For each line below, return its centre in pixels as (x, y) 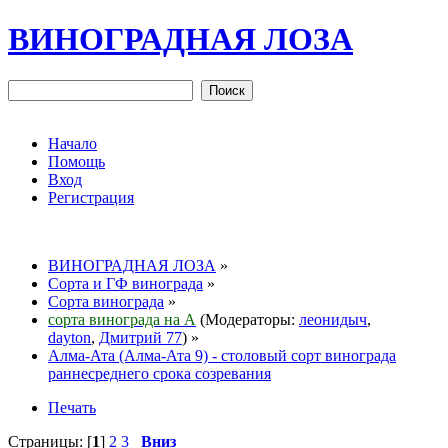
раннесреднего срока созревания (159, 373)
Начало (72, 143)
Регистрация (91, 197)
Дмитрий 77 (140, 337)
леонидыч (333, 319)
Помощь (76, 161)
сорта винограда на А (122, 319)
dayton (69, 337)
